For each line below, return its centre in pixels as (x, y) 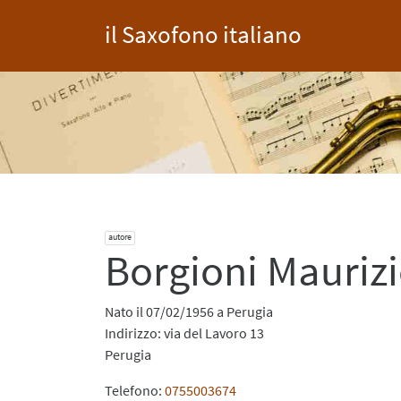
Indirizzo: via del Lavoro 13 (184, 333)
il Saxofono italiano (203, 34)
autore (120, 236)
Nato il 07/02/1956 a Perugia (189, 311)
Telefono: (135, 390)
